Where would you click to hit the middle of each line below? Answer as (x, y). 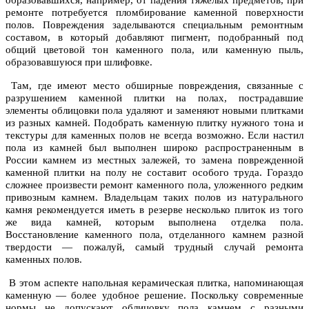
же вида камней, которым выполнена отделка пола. (154, 222)
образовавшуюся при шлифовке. (79, 62)
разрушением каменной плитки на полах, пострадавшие (154, 98)
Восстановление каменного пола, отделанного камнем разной (154, 235)
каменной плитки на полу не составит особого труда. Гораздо (154, 173)
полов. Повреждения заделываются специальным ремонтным (154, 25)
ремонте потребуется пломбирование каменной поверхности (154, 13)
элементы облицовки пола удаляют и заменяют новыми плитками (154, 111)
